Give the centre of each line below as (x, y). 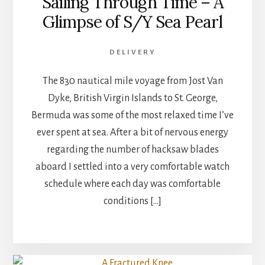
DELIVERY (132, 52)
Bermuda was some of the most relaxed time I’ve (132, 115)
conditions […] (132, 201)
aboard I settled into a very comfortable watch (132, 167)
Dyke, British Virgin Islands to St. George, (132, 98)
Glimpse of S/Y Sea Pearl (132, 22)
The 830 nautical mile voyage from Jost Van (132, 81)
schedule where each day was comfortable (132, 184)
